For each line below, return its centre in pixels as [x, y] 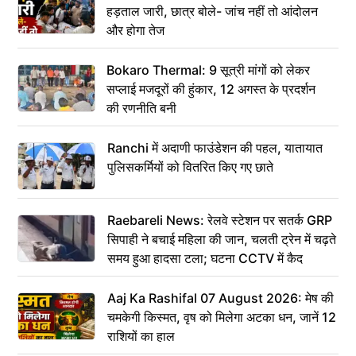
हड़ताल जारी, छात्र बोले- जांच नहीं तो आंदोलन [212, 11]
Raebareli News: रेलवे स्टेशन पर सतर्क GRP [220, 220]
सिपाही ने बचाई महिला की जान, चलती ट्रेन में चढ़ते [222, 239]
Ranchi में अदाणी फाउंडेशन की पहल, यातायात [215, 147]
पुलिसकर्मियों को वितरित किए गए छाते [190, 166]
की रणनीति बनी [141, 108]
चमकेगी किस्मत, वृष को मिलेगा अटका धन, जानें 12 [222, 317]
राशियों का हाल [141, 336]
